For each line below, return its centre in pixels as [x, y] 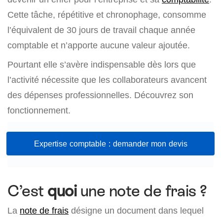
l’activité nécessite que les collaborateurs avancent [107, 80]
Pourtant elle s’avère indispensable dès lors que [102, 64]
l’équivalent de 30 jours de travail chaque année [101, 30]
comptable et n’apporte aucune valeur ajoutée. [99, 45]
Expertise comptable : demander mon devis [110, 144]
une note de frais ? [142, 191]
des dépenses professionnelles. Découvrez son [100, 95]
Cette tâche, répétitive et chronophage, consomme [107, 15]
